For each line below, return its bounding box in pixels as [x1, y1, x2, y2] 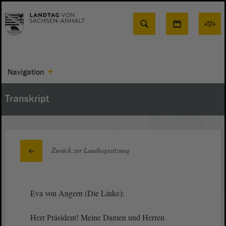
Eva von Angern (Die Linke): [30, 188, 124, 198]
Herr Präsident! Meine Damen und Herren [30, 212, 164, 222]
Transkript [5, 92, 49, 105]
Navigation [8, 67, 44, 77]
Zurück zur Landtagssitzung [51, 145, 130, 155]
